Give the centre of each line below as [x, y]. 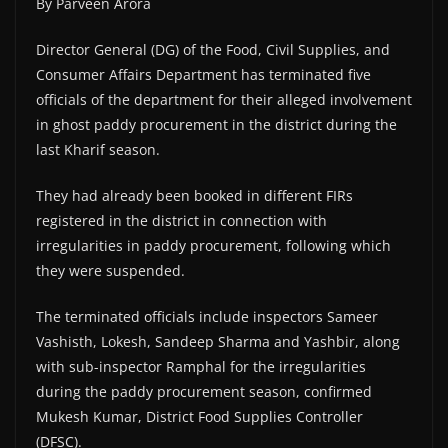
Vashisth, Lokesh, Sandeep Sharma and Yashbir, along [218, 341]
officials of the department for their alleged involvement [224, 99]
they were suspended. [110, 270]
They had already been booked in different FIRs [194, 195]
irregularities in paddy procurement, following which [213, 245]
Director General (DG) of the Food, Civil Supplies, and [213, 49]
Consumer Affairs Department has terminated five [203, 74]
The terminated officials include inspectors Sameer [207, 316]
